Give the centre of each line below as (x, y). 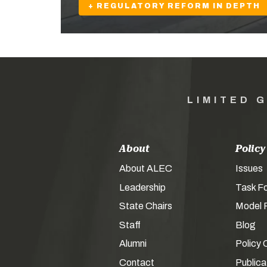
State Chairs (145, 206)
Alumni (133, 243)
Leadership (142, 187)
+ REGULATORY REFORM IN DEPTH (174, 6)
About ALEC (145, 168)
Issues (249, 168)
